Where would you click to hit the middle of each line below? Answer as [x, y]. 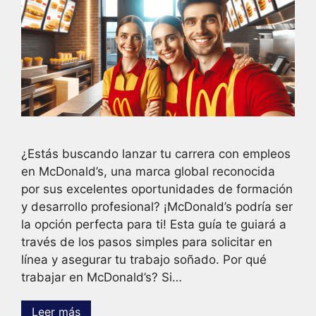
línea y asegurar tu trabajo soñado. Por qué [144, 260]
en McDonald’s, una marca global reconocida [148, 172]
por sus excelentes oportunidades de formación [157, 189]
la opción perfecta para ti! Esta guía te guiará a [154, 225]
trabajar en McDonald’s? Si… [102, 278]
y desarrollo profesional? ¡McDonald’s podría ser [157, 207]
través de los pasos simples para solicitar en [147, 242]
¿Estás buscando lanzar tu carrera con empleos [156, 154]
